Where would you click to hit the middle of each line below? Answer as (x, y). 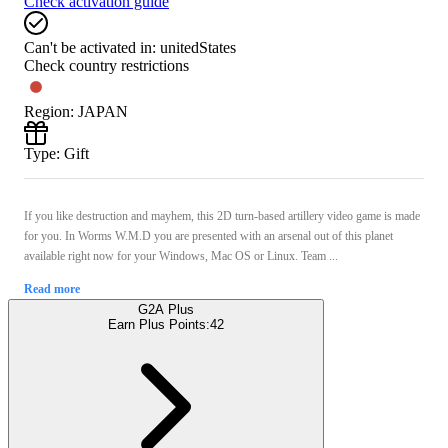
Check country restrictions (106, 65)
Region (47, 111)
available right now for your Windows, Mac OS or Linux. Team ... (181, 255)
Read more (52, 288)
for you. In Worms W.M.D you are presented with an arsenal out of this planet (208, 235)
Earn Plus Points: (159, 324)
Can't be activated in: (90, 47)
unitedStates (198, 47)
